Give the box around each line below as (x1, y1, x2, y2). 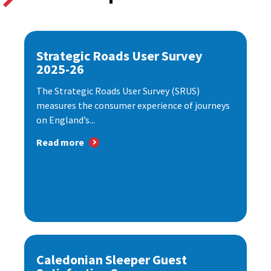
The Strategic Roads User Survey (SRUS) (36, 85, 200, 97)
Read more (36, 136, 84, 149)
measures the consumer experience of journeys (36, 99, 230, 112)
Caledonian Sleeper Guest (36, 251, 187, 269)
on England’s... (36, 114, 95, 126)
